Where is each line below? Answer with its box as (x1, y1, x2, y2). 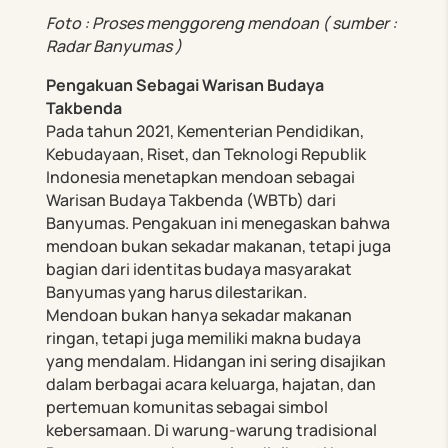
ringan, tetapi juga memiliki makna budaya (46, 326, 362, 349)
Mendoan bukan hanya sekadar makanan (46, 303, 353, 326)
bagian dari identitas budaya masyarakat (46, 257, 353, 280)
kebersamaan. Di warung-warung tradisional (46, 418, 378, 441)
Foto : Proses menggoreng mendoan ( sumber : (46, 11, 398, 34)
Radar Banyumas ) (46, 34, 183, 57)
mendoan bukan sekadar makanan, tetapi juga (46, 234, 392, 257)
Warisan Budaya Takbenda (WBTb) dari (46, 188, 337, 211)
